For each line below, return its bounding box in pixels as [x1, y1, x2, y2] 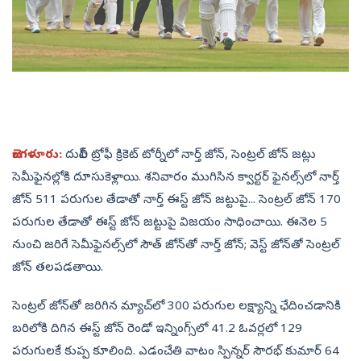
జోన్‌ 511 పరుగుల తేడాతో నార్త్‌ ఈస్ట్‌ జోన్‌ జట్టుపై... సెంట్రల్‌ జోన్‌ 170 [12, 193, 341, 210]
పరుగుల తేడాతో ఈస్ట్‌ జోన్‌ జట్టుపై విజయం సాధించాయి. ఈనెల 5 [12, 215, 327, 232]
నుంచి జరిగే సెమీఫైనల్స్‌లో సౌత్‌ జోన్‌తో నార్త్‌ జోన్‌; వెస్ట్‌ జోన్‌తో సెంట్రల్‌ [12, 238, 340, 255]
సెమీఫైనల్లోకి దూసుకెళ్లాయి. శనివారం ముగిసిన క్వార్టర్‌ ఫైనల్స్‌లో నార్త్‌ [12, 170, 339, 187]
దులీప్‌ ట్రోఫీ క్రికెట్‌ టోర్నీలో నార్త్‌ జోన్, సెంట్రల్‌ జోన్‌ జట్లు [62, 147, 316, 164]
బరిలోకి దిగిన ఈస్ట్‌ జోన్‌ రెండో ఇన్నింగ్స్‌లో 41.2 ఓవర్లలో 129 [12, 322, 302, 338]
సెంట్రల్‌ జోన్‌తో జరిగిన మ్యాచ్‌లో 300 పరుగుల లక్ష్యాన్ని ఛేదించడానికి [12, 299, 341, 316]
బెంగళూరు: [12, 147, 62, 164]
